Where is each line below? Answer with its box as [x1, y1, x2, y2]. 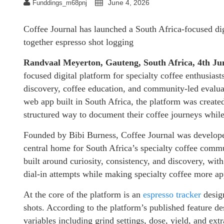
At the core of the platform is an [23, 189, 143, 199]
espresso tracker [143, 189, 201, 199]
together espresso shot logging [23, 36, 133, 47]
